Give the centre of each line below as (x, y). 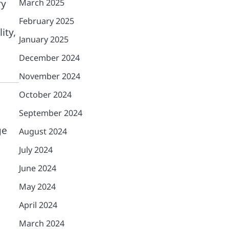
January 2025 (43, 39)
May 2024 (37, 187)
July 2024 (36, 150)
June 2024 (37, 168)
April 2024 (38, 205)
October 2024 (45, 95)
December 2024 (49, 58)
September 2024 (50, 113)
